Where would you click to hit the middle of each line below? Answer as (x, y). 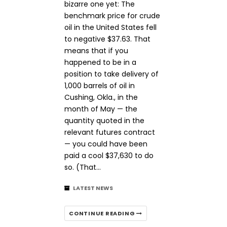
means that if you (96, 51)
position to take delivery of (111, 74)
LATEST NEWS (93, 188)
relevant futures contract (110, 132)
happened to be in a (100, 62)
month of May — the (101, 109)
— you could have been (106, 144)
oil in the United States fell (110, 27)
